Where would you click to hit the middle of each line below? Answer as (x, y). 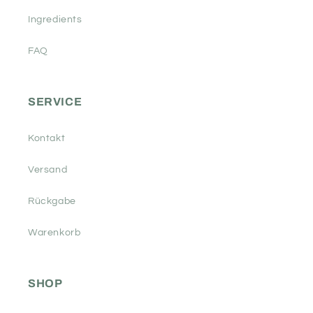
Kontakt (47, 139)
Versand (48, 170)
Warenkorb (54, 233)
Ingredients (55, 20)
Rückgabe (52, 202)
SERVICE (55, 102)
